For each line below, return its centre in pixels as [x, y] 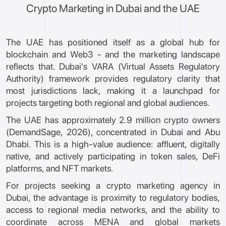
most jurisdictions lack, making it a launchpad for [113, 91]
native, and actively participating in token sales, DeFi [113, 156]
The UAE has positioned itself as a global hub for [113, 42]
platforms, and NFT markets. [60, 168]
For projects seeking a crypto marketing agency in [113, 185]
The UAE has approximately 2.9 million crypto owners [113, 120]
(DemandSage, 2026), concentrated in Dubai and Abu [113, 132]
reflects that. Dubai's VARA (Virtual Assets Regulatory [113, 66]
